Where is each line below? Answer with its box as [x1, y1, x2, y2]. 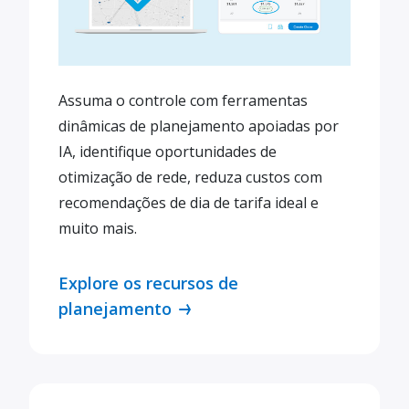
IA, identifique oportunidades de [58, 142, 277, 162]
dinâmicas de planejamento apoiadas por [58, 116, 339, 136]
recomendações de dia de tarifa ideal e [58, 193, 319, 213]
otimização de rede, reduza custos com [58, 167, 322, 187]
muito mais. [58, 218, 137, 238]
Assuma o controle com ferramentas [58, 90, 308, 110]
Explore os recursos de [58, 272, 238, 294]
